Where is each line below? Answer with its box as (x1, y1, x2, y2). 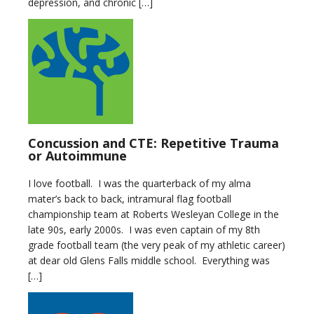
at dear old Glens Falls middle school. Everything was (28, 253, 270, 267)
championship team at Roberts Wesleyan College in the (28, 207, 279, 221)
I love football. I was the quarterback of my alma (28, 176, 251, 190)
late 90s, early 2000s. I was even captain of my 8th (28, 222, 260, 236)
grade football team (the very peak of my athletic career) (28, 238, 285, 252)
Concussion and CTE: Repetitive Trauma (28, 134, 279, 151)
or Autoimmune (28, 146, 127, 164)
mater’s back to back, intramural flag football (28, 191, 231, 205)
